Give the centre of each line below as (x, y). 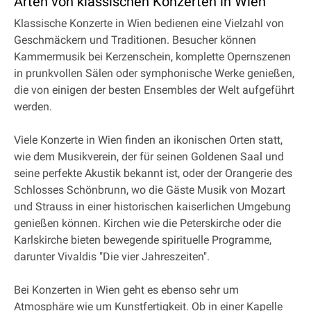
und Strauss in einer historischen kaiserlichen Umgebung (152, 206)
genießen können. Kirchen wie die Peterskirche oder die (148, 223)
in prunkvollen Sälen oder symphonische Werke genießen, (154, 73)
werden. (33, 106)
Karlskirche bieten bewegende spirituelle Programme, (143, 239)
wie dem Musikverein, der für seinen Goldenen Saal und (149, 156)
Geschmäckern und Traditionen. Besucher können (135, 40)
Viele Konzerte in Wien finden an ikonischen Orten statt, (148, 140)
